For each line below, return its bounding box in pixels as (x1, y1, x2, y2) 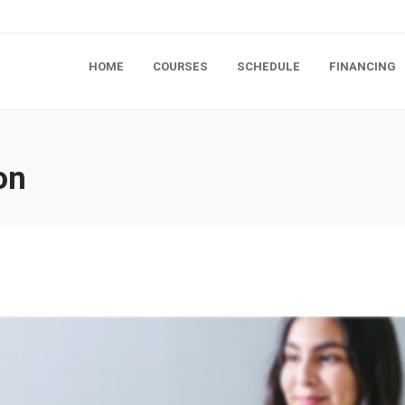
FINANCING (329, 60, 396, 73)
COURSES (153, 60, 208, 73)
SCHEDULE (237, 60, 300, 73)
